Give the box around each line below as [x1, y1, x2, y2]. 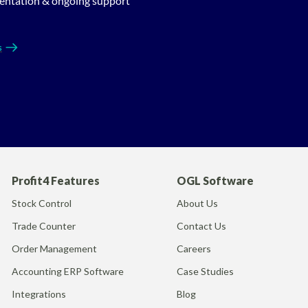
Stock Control [12, 197, 72, 209]
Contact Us [177, 219, 227, 232]
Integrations [12, 287, 67, 300]
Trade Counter [12, 219, 76, 232]
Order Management [12, 242, 98, 254]
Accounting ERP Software [12, 265, 124, 277]
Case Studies [177, 265, 234, 277]
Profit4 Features [12, 173, 100, 187]
